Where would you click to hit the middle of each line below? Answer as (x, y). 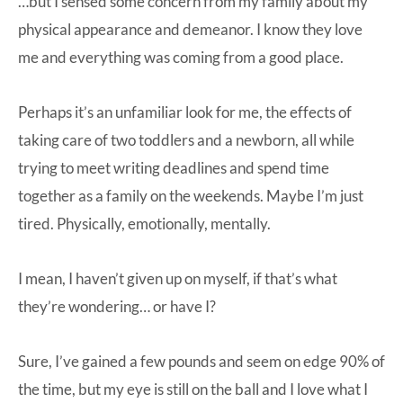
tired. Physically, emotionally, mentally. (144, 223)
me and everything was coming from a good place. (181, 57)
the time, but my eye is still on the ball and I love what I (193, 389)
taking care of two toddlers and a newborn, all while (186, 139)
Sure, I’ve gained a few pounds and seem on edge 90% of (201, 361)
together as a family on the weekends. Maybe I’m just (191, 195)
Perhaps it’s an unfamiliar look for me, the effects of (185, 112)
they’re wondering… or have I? (117, 306)
